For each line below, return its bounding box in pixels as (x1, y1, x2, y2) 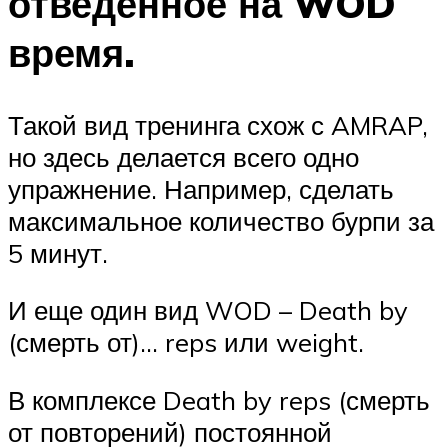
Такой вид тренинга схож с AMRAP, (8, 108, 428, 141)
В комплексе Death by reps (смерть (8, 383, 430, 416)
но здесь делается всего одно (8, 140, 359, 173)
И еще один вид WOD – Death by (8, 294, 408, 327)
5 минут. (8, 236, 108, 269)
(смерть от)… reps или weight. (8, 326, 364, 359)
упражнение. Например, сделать (8, 172, 394, 205)
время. (8, 27, 135, 77)
